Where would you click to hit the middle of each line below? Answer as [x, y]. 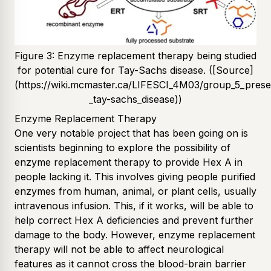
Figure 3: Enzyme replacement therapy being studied [135, 55]
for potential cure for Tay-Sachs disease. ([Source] [135, 70]
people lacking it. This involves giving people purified [135, 176]
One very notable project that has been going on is [131, 133]
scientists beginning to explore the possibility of [122, 147]
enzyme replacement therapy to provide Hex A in [129, 162]
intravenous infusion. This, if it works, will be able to [134, 205]
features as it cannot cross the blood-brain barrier [130, 263]
